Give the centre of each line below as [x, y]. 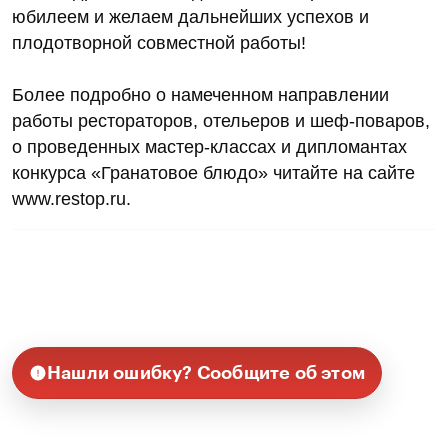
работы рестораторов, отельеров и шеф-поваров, [221, 120]
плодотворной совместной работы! [159, 42]
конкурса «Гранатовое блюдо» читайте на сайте [213, 172]
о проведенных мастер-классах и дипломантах [209, 146]
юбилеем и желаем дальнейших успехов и [190, 16]
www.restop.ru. [71, 198]
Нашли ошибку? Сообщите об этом [206, 372]
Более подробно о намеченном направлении [200, 94]
